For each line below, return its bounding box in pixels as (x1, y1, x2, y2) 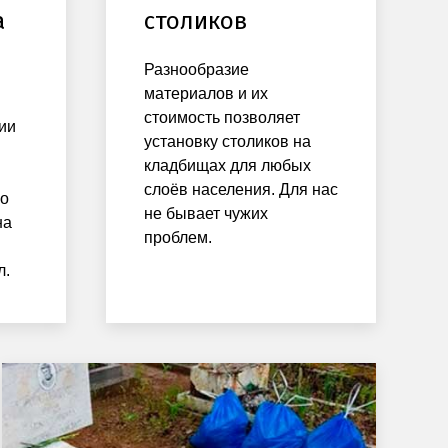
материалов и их (144, 85, 268, 103)
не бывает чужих (144, 205, 268, 223)
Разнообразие (144, 61, 249, 79)
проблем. (144, 229, 212, 247)
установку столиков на (144, 133, 311, 151)
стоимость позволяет (144, 109, 300, 127)
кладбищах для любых (144, 157, 311, 175)
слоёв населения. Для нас (144, 181, 338, 199)
